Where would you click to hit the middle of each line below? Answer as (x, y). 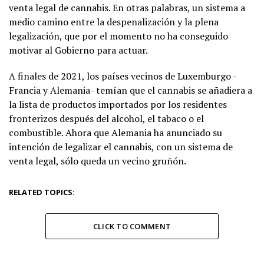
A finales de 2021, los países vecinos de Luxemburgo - (123, 76)
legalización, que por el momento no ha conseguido (118, 36)
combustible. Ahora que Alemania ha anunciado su (115, 132)
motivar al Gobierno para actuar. (78, 50)
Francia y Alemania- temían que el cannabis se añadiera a (131, 90)
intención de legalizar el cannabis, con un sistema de (121, 146)
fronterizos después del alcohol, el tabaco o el (106, 118)
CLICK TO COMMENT (132, 226)
